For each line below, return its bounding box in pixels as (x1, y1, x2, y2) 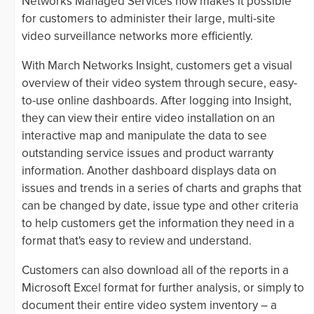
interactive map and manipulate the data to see (22, 128, 267, 144)
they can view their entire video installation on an (22, 111, 275, 126)
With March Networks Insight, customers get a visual (22, 58, 292, 74)
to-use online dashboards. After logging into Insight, (22, 93, 292, 109)
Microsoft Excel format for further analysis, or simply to (22, 280, 304, 296)
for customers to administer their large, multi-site (22, 11, 275, 27)
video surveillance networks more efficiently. (22, 29, 253, 44)
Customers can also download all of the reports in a (22, 263, 289, 278)
